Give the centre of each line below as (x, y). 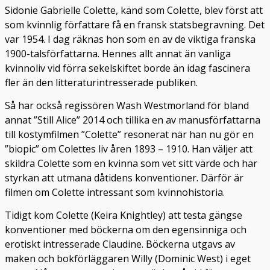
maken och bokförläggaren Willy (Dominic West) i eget (128, 259)
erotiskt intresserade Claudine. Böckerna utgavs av (120, 244)
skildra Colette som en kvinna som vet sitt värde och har (131, 163)
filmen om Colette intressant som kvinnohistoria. (115, 192)
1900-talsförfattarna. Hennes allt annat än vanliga (118, 53)
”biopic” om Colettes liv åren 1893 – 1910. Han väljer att (129, 149)
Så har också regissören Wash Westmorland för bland (127, 105)
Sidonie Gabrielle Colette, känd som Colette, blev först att (134, 10)
